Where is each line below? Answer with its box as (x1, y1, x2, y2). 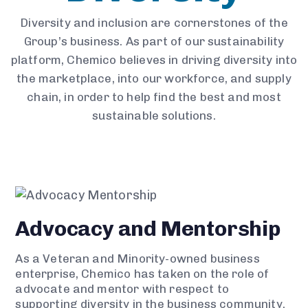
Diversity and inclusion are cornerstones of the (20, 16, 288, 30)
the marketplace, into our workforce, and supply (16, 71, 291, 86)
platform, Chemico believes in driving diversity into (10, 53, 298, 67)
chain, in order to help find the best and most (27, 90, 281, 104)
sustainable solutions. (92, 109, 216, 123)
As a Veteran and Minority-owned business (15, 252, 260, 266)
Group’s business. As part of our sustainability (23, 34, 285, 49)
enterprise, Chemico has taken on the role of (15, 267, 269, 281)
